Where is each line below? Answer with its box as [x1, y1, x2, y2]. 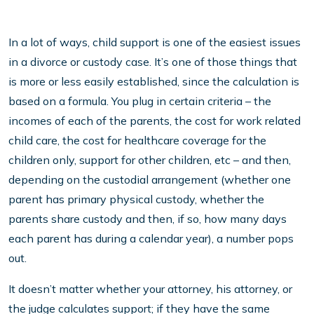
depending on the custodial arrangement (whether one [8, 172, 291, 187]
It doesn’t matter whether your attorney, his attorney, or [8, 282, 292, 296]
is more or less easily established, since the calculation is [8, 74, 299, 89]
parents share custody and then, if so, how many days [8, 212, 287, 226]
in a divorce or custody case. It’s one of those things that [8, 55, 297, 69]
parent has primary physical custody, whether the [8, 192, 264, 207]
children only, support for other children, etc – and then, [8, 153, 291, 168]
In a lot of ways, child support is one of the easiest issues [8, 35, 301, 50]
